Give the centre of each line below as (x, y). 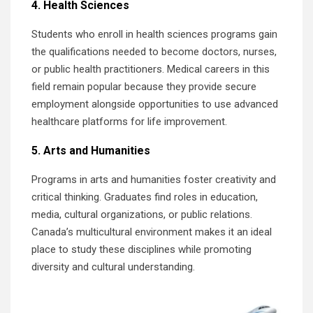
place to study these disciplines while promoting (141, 249)
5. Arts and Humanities (91, 150)
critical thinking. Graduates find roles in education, (145, 197)
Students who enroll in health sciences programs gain (154, 34)
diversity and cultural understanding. (113, 267)
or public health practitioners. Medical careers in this (151, 69)
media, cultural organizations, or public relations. (142, 214)
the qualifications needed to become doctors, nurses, (154, 51)
